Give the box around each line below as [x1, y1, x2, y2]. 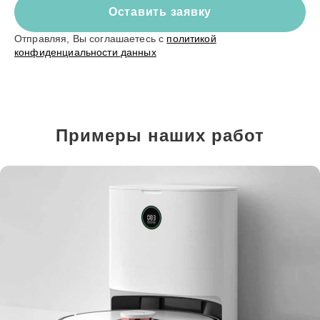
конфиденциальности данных [14, 46, 156, 58]
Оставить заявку [108, 6, 212, 18]
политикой [166, 33, 216, 44]
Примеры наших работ [56, 126, 264, 145]
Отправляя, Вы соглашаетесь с [14, 33, 167, 44]
